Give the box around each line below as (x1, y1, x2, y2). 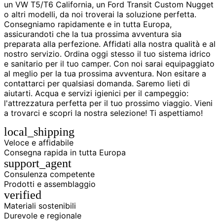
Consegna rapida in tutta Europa (4, 147, 126, 158)
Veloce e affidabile (4, 138, 74, 148)
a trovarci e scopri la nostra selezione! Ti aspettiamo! (4, 108, 203, 118)
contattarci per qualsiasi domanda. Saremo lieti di (4, 78, 190, 89)
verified (4, 188, 41, 202)
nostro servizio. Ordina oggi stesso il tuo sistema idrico (4, 49, 211, 59)
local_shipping (4, 125, 74, 139)
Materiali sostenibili (4, 201, 76, 211)
